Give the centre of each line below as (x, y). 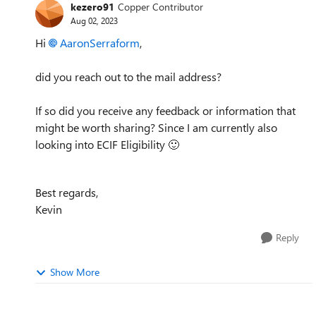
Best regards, (67, 192)
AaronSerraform (100, 42)
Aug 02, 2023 (94, 20)
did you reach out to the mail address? (128, 76)
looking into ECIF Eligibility (102, 144)
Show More (75, 272)
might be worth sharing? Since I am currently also (156, 127)
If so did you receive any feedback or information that (165, 110)
